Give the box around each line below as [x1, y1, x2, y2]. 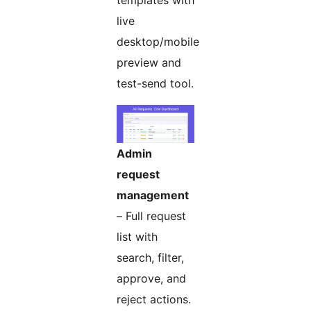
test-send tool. [117, 76, 194, 91]
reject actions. [117, 292, 191, 307]
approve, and [117, 271, 186, 286]
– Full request [117, 209, 186, 224]
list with [117, 230, 158, 244]
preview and [117, 56, 181, 70]
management [117, 188, 189, 203]
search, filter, [117, 251, 184, 265]
